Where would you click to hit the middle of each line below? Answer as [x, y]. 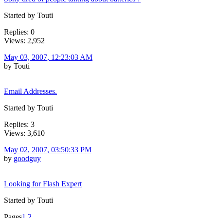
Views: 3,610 [24, 133]
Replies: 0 [19, 32]
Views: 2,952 [24, 40]
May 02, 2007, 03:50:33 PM [48, 149]
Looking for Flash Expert [43, 183]
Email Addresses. [30, 91]
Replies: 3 [19, 124]
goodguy [27, 158]
